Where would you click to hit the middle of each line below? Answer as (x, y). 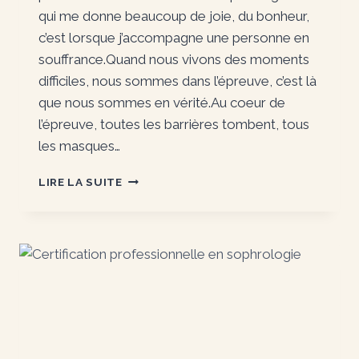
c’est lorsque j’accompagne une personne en (174, 37)
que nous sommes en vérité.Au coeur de (162, 102)
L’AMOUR (148, 177)
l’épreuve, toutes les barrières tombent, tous (174, 124)
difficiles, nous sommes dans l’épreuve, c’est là (177, 81)
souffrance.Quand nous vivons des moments (174, 59)
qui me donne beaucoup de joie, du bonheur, (174, 16)
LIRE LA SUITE (81, 182)
